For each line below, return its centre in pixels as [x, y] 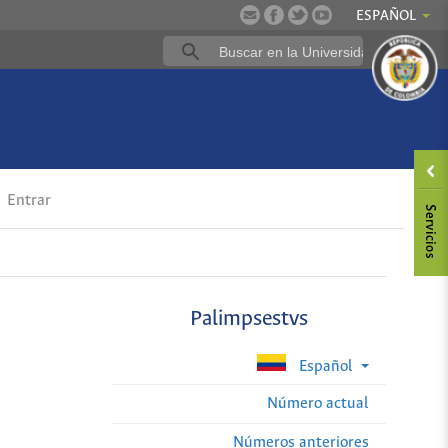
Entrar [27, 201]
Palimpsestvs [249, 320]
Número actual [318, 403]
